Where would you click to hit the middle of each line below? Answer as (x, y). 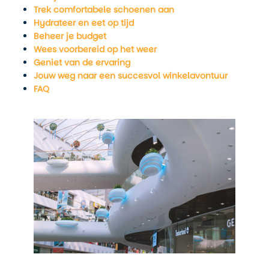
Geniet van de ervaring (82, 62)
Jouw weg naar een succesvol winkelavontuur (131, 75)
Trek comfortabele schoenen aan (104, 9)
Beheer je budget (70, 36)
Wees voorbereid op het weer (95, 49)
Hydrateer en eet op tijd (84, 23)
